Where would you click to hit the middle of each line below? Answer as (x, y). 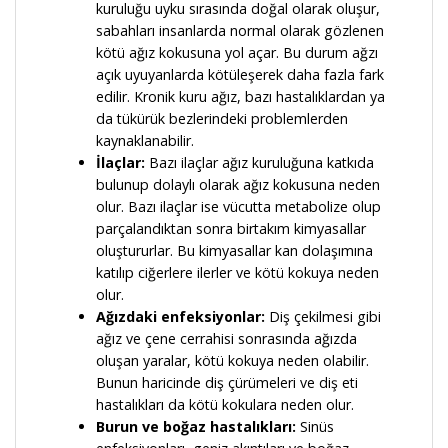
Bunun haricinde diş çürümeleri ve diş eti (227, 383)
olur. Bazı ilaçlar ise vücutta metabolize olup (238, 207)
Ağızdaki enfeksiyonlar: (180, 317)
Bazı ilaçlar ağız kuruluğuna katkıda (259, 163)
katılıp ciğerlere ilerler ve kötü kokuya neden (237, 273)
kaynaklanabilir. (145, 141)
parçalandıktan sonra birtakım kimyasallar (231, 229)
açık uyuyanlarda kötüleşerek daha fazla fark (240, 75)
